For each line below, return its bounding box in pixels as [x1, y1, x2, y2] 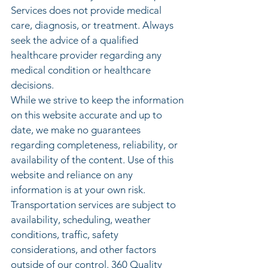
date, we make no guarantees [11, 124, 141, 136]
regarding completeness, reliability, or [11, 139, 178, 151]
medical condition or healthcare [11, 64, 151, 76]
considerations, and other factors [11, 243, 156, 255]
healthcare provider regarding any [11, 49, 162, 61]
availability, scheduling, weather [11, 214, 151, 226]
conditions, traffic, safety [11, 229, 118, 240]
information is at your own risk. [11, 184, 145, 196]
